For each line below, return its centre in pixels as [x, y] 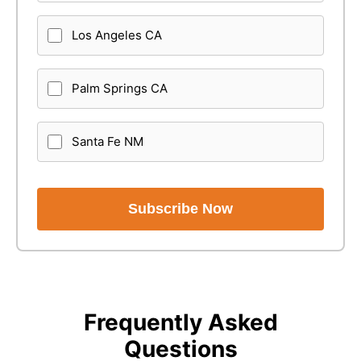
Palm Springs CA [120, 88]
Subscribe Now [180, 209]
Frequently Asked [180, 322]
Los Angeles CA [117, 35]
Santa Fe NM [108, 141]
